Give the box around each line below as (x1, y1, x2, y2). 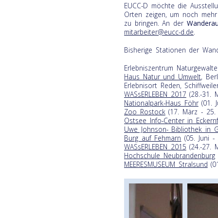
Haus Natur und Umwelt (124, 72, 201, 81)
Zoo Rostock (124, 107, 165, 116)
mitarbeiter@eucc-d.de (124, 27, 194, 36)
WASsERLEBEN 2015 (124, 142, 186, 151)
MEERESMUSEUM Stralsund (124, 159, 208, 169)
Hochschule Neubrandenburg (124, 150, 215, 160)
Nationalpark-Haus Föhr (124, 98, 199, 108)
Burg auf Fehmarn (124, 133, 182, 143)
